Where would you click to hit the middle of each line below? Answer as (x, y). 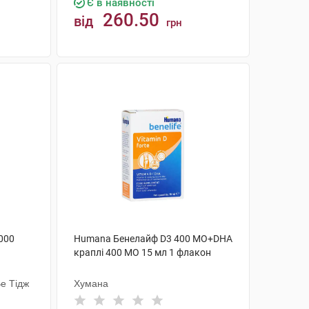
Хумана (91, 283)
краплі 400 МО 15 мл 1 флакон (142, 252)
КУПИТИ (160, 73)
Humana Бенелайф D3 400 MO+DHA (153, 239)
